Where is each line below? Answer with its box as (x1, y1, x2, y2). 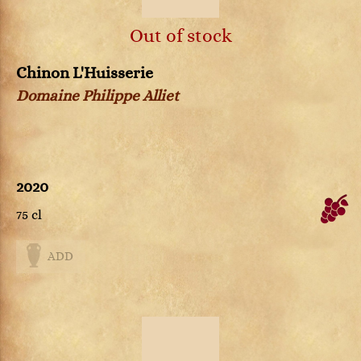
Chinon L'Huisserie (16, 64, 153, 82)
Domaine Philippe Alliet (16, 88, 179, 105)
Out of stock (129, 25, 232, 47)
